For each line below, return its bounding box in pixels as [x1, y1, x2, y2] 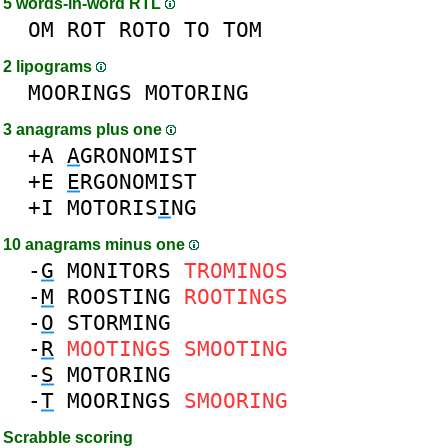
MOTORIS [67, 195, 158, 220]
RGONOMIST [80, 169, 197, 194]
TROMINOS [184, 258, 288, 283]
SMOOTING [184, 336, 288, 361]
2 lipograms [3, 58, 96, 75]
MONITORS [67, 258, 171, 283]
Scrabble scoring [3, 429, 133, 446]
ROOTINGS [184, 284, 288, 309]
